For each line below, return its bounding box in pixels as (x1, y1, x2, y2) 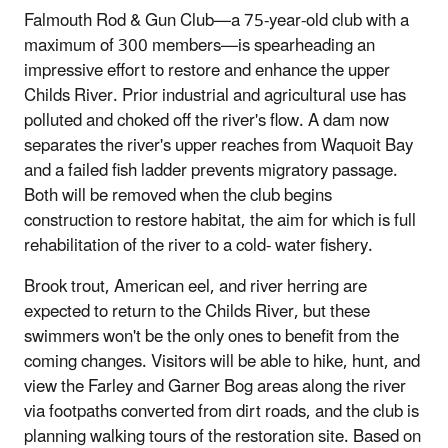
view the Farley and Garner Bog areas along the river (24, 368, 406, 405)
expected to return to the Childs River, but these (24, 293, 370, 330)
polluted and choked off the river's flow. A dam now (24, 102, 389, 139)
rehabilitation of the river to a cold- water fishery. (24, 227, 373, 264)
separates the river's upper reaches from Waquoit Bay (24, 127, 413, 164)
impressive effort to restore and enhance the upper (24, 52, 390, 89)
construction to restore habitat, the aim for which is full (24, 202, 416, 239)
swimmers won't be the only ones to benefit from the (24, 318, 399, 355)
